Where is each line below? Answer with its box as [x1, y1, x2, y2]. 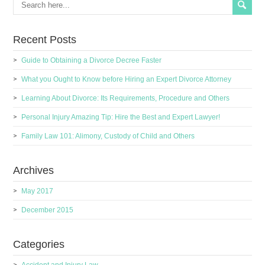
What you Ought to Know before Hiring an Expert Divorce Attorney [21, 75, 232, 83]
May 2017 [21, 187, 54, 195]
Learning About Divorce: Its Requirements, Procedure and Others [21, 94, 230, 102]
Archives [13, 164, 54, 176]
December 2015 [21, 206, 74, 214]
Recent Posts [13, 34, 77, 46]
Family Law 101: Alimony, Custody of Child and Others [21, 132, 195, 140]
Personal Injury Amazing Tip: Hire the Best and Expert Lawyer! [21, 113, 221, 121]
